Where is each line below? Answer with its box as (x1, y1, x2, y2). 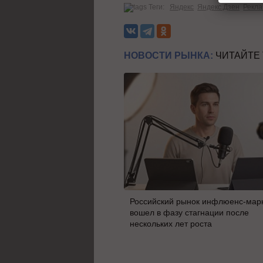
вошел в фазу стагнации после (130, 207, 249, 217)
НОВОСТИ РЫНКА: (124, 50, 214, 60)
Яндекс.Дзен (197, 2, 240, 11)
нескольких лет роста (130, 218, 213, 228)
